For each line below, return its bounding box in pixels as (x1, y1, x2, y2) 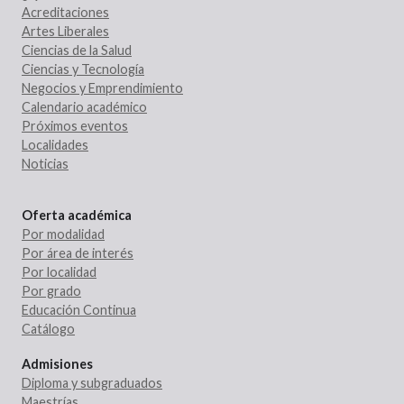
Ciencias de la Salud (22, 41, 132, 58)
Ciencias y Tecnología (22, 60, 144, 77)
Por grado (22, 282, 81, 298)
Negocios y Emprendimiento (22, 79, 183, 96)
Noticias (22, 155, 69, 171)
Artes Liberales (22, 23, 109, 39)
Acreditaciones (22, 4, 109, 20)
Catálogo (22, 320, 75, 336)
